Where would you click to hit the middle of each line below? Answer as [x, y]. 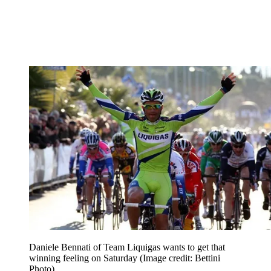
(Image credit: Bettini [180, 258]
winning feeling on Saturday [84, 258]
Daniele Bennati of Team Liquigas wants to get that [127, 247]
